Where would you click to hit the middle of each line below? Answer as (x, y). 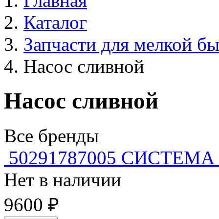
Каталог (55, 22)
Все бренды (51, 135)
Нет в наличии (63, 179)
